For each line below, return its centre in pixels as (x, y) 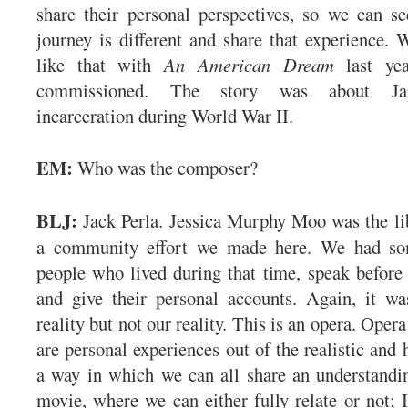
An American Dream (249, 64)
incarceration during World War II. (168, 115)
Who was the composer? (168, 167)
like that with (101, 64)
